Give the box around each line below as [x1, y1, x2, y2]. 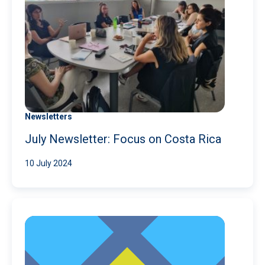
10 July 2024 [25, 159, 72, 167]
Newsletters [25, 112, 72, 121]
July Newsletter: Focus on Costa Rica [25, 132, 221, 145]
